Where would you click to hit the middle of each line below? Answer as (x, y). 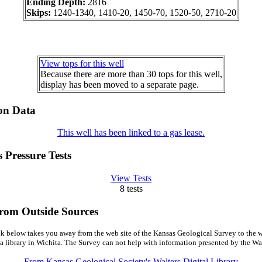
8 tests (131, 188)
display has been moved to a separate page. (119, 85)
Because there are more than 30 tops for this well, (131, 74)
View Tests (131, 178)
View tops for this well (82, 64)
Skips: (39, 12)
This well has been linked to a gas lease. (131, 133)
